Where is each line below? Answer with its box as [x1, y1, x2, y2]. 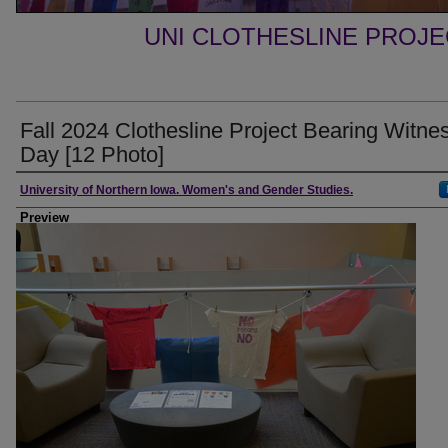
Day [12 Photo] [20, 142, 164, 167]
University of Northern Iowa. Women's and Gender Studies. [20, 183, 353, 197]
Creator [16, 179, 83, 201]
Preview [20, 210, 69, 225]
